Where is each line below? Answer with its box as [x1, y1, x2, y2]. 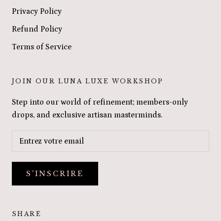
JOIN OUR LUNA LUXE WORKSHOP [12, 77, 164, 85]
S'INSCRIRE [26, 169, 84, 179]
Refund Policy [12, 25, 62, 34]
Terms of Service [12, 42, 72, 52]
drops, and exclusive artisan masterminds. [12, 110, 162, 120]
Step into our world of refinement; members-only [12, 98, 188, 107]
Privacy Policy [12, 7, 62, 16]
